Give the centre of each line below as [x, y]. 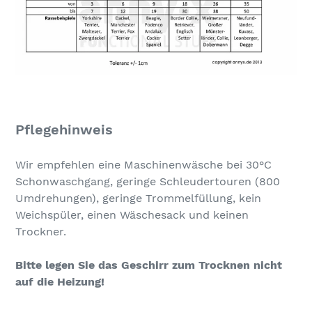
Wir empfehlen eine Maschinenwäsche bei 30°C [143, 165]
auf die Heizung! [60, 282]
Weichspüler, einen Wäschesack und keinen [132, 215]
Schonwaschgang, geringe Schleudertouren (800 [148, 182]
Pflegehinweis [64, 129]
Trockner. [41, 232]
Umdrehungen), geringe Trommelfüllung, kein [138, 198]
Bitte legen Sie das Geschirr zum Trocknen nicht [149, 265]
